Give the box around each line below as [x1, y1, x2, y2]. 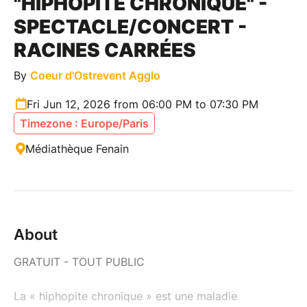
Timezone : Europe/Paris [20, 116, 149, 130]
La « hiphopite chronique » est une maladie [14, 288, 237, 303]
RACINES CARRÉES [14, 38, 196, 62]
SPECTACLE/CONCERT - [14, 14, 247, 38]
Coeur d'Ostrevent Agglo [30, 68, 160, 82]
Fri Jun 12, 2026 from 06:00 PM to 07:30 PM [27, 97, 258, 111]
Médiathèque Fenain [25, 141, 129, 156]
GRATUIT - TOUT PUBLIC [14, 254, 145, 269]
